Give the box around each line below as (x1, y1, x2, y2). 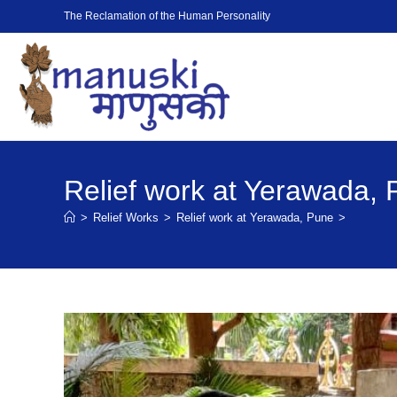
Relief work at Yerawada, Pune (176, 211, 333, 224)
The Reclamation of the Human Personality (64, 10, 270, 22)
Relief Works (93, 211, 159, 224)
